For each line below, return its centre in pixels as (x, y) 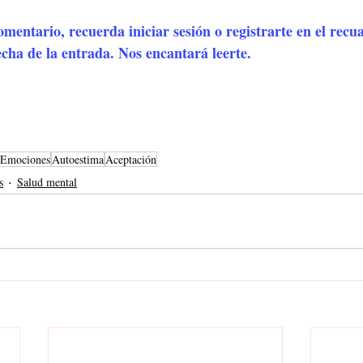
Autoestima (78, 159)
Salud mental (47, 181)
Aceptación (131, 159)
